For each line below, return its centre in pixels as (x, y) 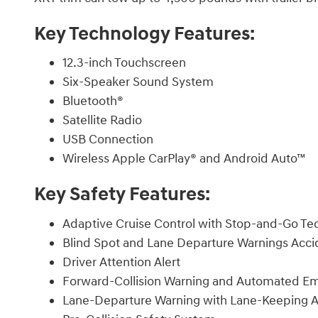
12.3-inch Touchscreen (124, 63)
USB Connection (108, 140)
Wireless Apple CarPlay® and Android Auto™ (184, 159)
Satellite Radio (102, 121)
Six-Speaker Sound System (138, 82)
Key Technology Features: (144, 34)
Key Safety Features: (122, 195)
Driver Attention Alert (121, 262)
